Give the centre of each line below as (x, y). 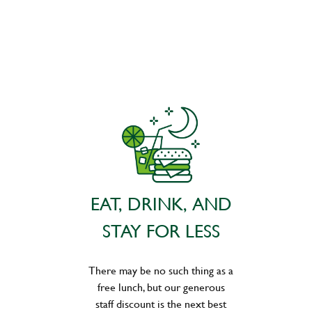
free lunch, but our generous (161, 287)
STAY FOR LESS (161, 231)
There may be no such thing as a (161, 270)
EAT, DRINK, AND (161, 204)
